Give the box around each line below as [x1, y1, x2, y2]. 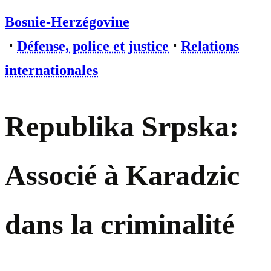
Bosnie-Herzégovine [5, 14, 129, 30]
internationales [5, 62, 98, 78]
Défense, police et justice [17, 38, 169, 54]
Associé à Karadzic [5, 159, 240, 192]
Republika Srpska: [5, 110, 239, 143]
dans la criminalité [5, 208, 235, 241]
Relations [181, 38, 239, 54]
